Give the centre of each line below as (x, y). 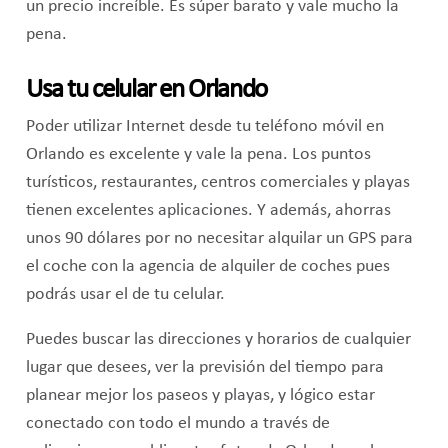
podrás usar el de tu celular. (125, 294)
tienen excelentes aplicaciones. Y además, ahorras (208, 210)
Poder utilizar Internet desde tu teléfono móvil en (204, 126)
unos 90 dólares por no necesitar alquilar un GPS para (219, 238)
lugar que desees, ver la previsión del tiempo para (204, 368)
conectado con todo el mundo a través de (177, 424)
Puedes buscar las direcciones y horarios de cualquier (218, 340)
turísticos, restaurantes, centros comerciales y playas (217, 182)
